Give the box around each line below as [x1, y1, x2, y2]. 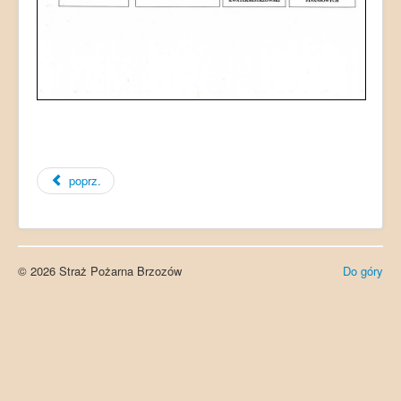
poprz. [69, 172, 102, 190]
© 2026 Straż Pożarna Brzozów [18, 262, 182, 280]
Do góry [343, 262, 383, 280]
